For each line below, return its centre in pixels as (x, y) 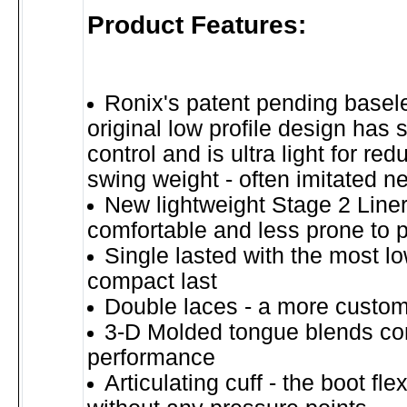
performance (151, 357)
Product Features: (197, 25)
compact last (152, 281)
